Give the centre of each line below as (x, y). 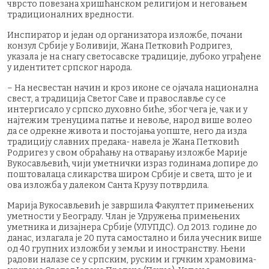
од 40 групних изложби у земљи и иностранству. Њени (126, 249)
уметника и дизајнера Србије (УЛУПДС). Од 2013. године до (132, 227)
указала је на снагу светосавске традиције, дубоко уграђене (134, 56)
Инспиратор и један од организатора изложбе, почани (125, 35)
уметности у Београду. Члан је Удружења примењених (124, 216)
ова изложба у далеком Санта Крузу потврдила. (108, 185)
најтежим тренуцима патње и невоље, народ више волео (130, 120)
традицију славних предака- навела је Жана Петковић (123, 142)
